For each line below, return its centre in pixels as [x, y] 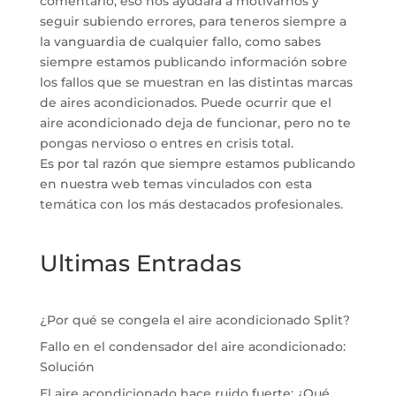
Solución [67, 367]
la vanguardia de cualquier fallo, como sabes [180, 42]
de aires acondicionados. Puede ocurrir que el [185, 103]
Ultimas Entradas [140, 264]
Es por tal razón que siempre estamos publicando [197, 164]
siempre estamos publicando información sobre [193, 62]
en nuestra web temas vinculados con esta [175, 184]
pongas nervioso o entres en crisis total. [166, 144]
